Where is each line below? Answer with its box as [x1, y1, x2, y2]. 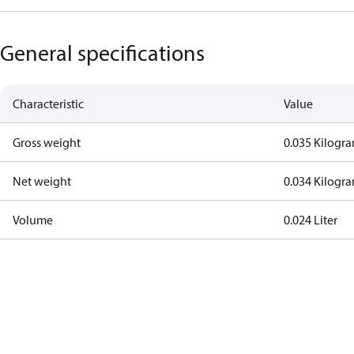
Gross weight [13, 134, 81, 150]
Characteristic [13, 96, 84, 111]
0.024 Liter [284, 212, 338, 228]
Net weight [13, 173, 71, 189]
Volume [13, 212, 53, 228]
